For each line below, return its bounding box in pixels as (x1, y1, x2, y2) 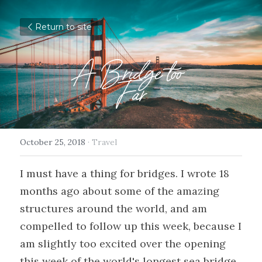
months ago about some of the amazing (20, 184, 219, 198)
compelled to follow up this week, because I (20, 219, 242, 233)
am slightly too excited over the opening (20, 237, 226, 250)
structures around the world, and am (20, 202, 207, 215)
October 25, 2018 (20, 137, 85, 147)
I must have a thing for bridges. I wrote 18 (20, 167, 229, 180)
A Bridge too (74, 58, 188, 88)
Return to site (35, 22, 92, 32)
